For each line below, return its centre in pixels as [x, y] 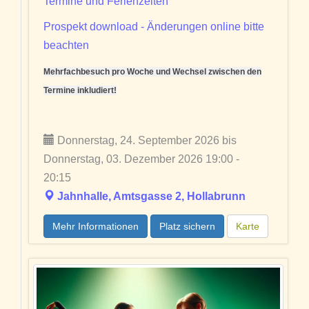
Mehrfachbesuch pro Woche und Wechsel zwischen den [152, 72]
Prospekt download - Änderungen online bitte [154, 27]
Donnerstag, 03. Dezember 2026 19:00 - [141, 159]
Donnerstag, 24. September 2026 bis [146, 141]
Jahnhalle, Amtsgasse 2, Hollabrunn [151, 197]
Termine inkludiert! [80, 91]
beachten [66, 46]
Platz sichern [187, 227]
